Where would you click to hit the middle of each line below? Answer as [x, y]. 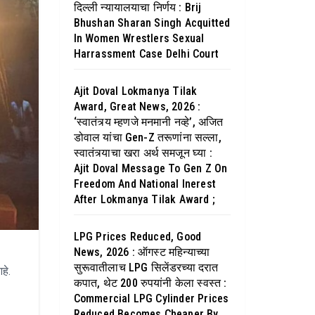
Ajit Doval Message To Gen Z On [150, 168]
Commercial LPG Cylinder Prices [151, 298]
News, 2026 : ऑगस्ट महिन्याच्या [142, 252]
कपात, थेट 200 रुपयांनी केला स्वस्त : [150, 283]
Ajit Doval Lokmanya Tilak [135, 91]
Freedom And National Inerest [145, 184]
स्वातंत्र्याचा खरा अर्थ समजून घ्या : [143, 153]
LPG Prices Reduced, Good [137, 237]
